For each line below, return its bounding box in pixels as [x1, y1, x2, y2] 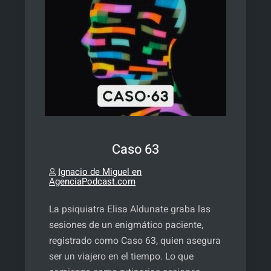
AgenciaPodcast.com [49, 175, 136, 188]
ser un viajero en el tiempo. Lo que [49, 249, 194, 264]
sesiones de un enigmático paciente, [49, 218, 204, 232]
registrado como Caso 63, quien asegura [49, 233, 221, 248]
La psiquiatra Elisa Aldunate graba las [49, 202, 211, 217]
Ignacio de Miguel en [58, 165, 142, 178]
